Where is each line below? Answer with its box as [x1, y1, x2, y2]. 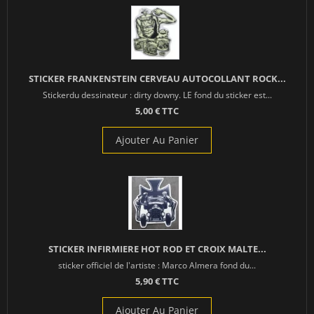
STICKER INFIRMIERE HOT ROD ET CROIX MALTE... [48, 242, 266, 255]
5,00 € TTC [135, 104, 179, 117]
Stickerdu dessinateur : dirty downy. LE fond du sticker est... [42, 88, 272, 100]
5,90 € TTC [135, 274, 179, 287]
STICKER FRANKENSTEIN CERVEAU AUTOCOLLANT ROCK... [28, 71, 286, 85]
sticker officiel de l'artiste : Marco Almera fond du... [58, 259, 256, 271]
